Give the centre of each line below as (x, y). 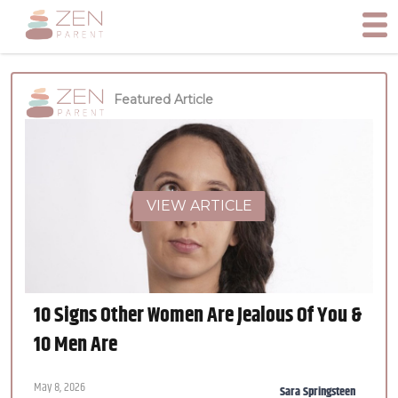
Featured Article (163, 99)
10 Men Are (76, 345)
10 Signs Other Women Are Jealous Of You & (198, 316)
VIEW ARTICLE (199, 206)
